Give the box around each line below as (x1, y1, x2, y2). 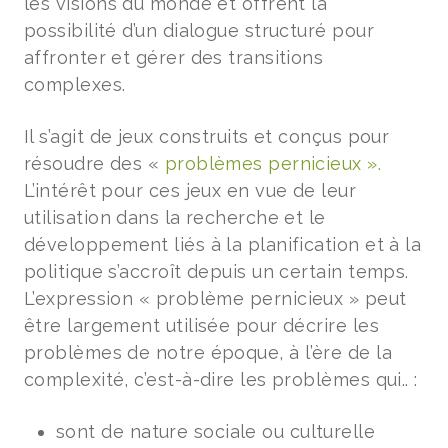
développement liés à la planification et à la (24, 234, 422, 255)
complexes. (24, 74, 126, 95)
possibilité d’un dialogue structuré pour (24, 20, 375, 41)
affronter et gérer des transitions (24, 47, 324, 68)
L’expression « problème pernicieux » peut (24, 288, 407, 309)
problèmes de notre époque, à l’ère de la (24, 342, 393, 363)
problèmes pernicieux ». (164, 153, 382, 174)
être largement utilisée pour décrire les (24, 315, 380, 336)
